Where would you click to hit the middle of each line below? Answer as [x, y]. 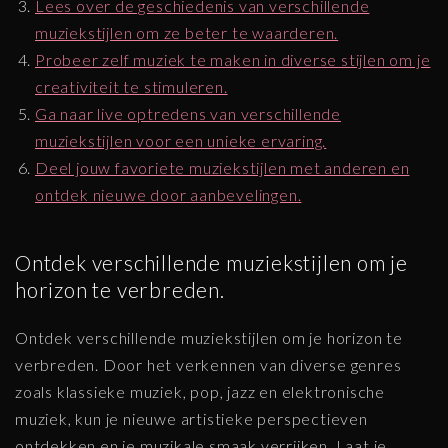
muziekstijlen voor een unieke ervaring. [181, 140]
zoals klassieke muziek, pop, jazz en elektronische [200, 391]
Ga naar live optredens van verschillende [188, 113]
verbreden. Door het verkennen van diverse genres [208, 364]
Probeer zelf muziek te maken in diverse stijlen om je [233, 59]
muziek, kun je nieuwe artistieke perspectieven [191, 418]
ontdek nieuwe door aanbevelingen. [168, 194]
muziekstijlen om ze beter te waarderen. [187, 32]
